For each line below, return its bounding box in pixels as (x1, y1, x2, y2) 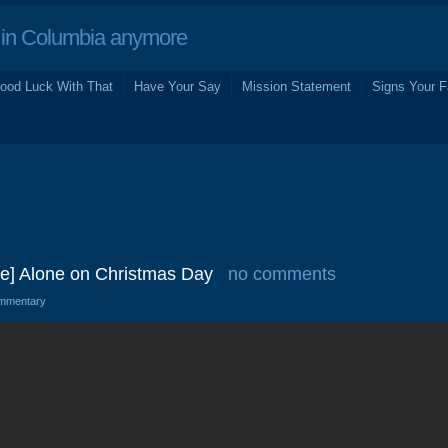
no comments (228, 264, 336, 284)
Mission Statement (242, 79, 351, 94)
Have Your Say (134, 79, 221, 94)
